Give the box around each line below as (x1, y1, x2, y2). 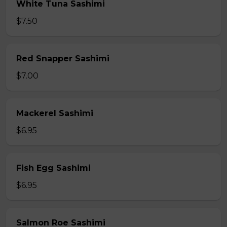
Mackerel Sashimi (16, 108, 93, 118)
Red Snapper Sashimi (16, 54, 109, 63)
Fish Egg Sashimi (16, 163, 91, 173)
